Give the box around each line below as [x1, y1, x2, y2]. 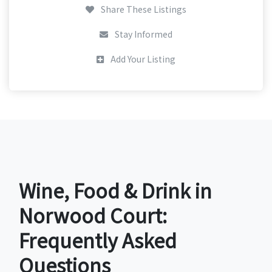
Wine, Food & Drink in [19, 176, 212, 205]
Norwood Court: [19, 201, 167, 229]
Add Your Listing [109, 53, 175, 66]
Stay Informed [113, 28, 172, 41]
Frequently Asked [19, 226, 177, 254]
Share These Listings [99, 3, 186, 16]
